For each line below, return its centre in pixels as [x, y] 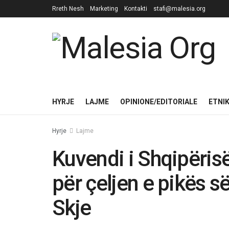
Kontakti [136, 9]
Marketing [104, 9]
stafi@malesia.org [179, 9]
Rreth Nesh [68, 9]
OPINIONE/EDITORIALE [159, 102]
